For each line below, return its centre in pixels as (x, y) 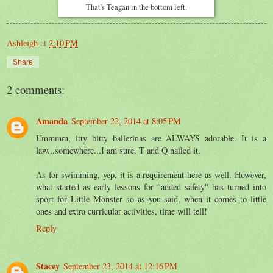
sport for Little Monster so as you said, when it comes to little (151, 199)
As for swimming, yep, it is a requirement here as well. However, (151, 174)
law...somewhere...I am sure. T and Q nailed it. (118, 150)
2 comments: (36, 89)
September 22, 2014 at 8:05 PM (126, 121)
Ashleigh (22, 43)
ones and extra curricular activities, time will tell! (122, 211)
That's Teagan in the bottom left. (136, 7)
